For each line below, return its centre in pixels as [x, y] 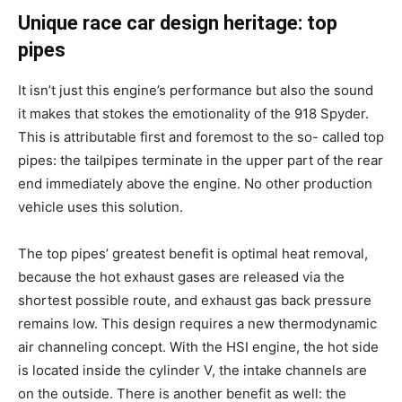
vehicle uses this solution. [100, 207]
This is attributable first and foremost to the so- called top [201, 137]
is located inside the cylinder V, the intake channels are [192, 370]
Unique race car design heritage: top [178, 23]
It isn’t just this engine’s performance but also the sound [196, 90]
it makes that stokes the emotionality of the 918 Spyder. [193, 114]
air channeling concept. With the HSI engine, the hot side [198, 347]
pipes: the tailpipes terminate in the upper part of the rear [201, 160]
